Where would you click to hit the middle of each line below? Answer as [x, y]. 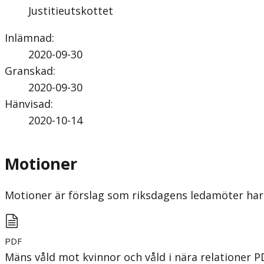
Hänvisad [28, 103]
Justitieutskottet [71, 10]
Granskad [29, 70]
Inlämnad [28, 37]
